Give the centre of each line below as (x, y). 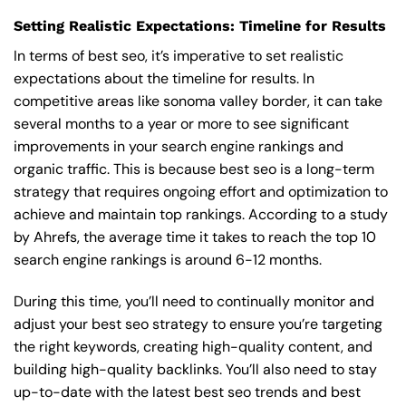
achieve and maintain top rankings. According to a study (201, 214)
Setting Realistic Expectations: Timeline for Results (200, 25)
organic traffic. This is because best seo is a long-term (194, 169)
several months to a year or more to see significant (181, 123)
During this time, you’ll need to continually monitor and (194, 301)
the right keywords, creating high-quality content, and (193, 346)
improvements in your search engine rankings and (179, 146)
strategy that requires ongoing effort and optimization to (201, 191)
